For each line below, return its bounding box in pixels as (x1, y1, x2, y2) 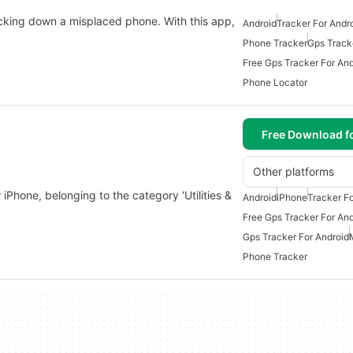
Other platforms (253, 165, 334, 178)
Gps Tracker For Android (243, 231, 349, 243)
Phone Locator (243, 76, 307, 88)
